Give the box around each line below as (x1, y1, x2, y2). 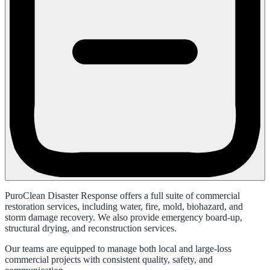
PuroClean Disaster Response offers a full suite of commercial (5, 190, 240, 201)
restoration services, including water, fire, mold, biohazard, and (5, 201, 243, 212)
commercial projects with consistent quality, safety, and (5, 254, 213, 265)
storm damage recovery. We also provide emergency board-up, (5, 212, 242, 223)
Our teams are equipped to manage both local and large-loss (5, 243, 231, 254)
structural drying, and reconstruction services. (5, 223, 177, 234)
